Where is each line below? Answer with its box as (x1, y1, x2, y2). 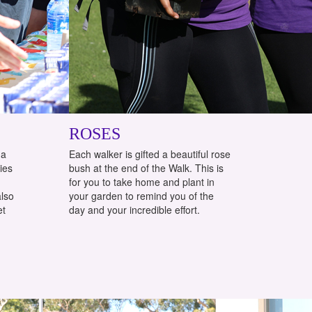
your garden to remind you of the (68, 188, 214, 203)
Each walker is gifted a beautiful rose (68, 146, 231, 161)
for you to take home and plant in (68, 174, 214, 189)
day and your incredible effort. (68, 202, 200, 217)
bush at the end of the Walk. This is (68, 160, 224, 175)
